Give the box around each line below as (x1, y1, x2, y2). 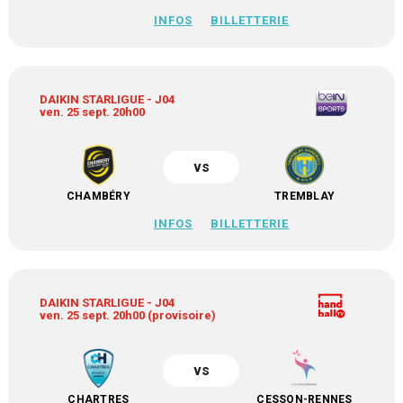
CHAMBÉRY (66, 190, 130, 202)
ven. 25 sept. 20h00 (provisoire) (40, 309, 217, 322)
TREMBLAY (274, 190, 335, 202)
